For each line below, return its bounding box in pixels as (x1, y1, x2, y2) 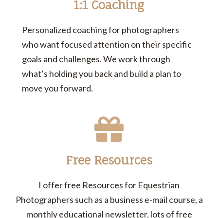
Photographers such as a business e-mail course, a (15, 194, 203, 205)
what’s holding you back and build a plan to (22, 68, 181, 79)
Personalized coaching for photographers (22, 24, 179, 36)
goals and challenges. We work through (22, 54, 170, 65)
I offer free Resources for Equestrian (38, 180, 180, 191)
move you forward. (22, 83, 93, 94)
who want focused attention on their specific (22, 39, 192, 50)
